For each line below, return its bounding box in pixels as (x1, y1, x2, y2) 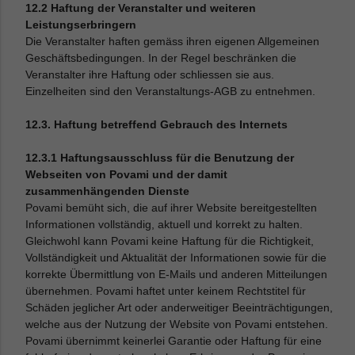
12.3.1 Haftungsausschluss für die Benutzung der (25, 151, 295, 164)
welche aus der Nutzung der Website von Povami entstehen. (25, 318, 329, 330)
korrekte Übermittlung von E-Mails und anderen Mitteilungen (25, 268, 328, 281)
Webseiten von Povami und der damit (25, 168, 228, 181)
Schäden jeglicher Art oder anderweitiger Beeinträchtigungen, (25, 301, 334, 314)
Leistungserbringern (25, 18, 137, 31)
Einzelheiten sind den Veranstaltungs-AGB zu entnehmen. (25, 85, 316, 97)
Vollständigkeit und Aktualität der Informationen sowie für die (25, 251, 327, 264)
